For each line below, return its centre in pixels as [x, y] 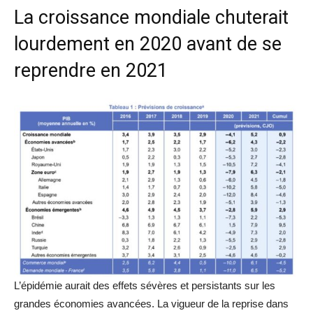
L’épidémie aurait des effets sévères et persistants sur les [145, 286]
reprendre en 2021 [91, 71]
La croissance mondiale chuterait [151, 18]
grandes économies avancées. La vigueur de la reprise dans [151, 304]
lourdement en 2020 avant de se [148, 44]
